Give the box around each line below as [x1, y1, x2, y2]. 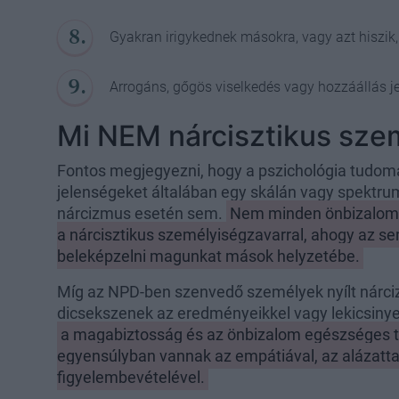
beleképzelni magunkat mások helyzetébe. [57, 246, 360, 265]
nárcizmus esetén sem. [57, 203, 226, 223]
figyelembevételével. [57, 367, 205, 387]
